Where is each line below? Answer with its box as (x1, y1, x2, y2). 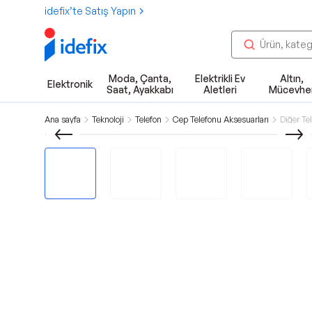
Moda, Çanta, (108, 72, 171, 84)
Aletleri (203, 84, 237, 95)
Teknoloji (92, 114, 124, 125)
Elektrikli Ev (194, 72, 245, 84)
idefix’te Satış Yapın (45, 5, 136, 17)
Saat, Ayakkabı (106, 84, 173, 95)
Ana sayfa (45, 114, 81, 125)
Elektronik (47, 78, 93, 90)
